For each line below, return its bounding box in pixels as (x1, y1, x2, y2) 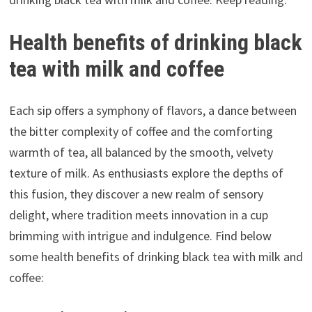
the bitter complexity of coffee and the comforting (8, 123, 273, 140)
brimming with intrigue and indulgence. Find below (8, 228, 272, 244)
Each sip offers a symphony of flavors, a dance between (8, 102, 297, 119)
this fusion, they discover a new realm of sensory (8, 186, 263, 203)
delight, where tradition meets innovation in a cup (8, 207, 268, 224)
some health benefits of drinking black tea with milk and (8, 249, 303, 265)
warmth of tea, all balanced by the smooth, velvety (8, 144, 273, 161)
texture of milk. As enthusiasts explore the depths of (8, 165, 283, 182)
